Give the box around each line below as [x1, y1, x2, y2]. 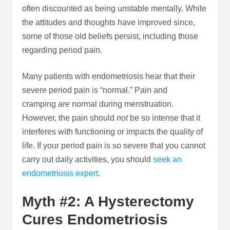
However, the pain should [22, 113, 117, 123]
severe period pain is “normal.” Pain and [22, 86, 168, 95]
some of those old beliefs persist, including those [22, 32, 199, 41]
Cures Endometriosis [22, 212, 168, 228]
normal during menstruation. [72, 100, 174, 109]
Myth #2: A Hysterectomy [22, 194, 195, 210]
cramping [22, 100, 59, 109]
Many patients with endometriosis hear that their [22, 72, 196, 81]
